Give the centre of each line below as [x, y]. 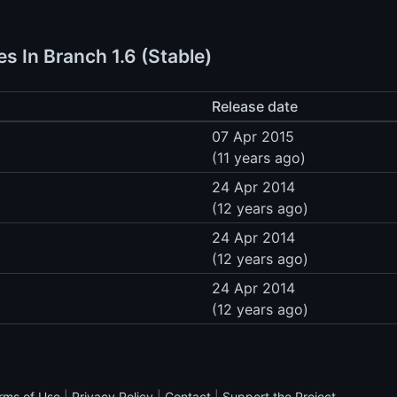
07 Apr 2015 [253, 136]
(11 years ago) [259, 157]
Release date [255, 106]
